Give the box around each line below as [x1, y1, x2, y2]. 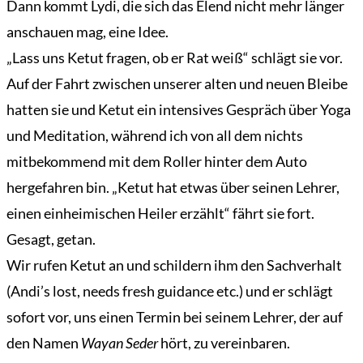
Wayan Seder [81, 334, 158, 352]
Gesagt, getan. [6, 230, 96, 249]
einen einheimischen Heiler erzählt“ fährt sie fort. [6, 204, 314, 223]
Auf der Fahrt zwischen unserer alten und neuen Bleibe [6, 75, 348, 93]
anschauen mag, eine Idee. [6, 23, 169, 41]
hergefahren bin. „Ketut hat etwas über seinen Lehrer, [6, 178, 340, 197]
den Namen [6, 334, 81, 352]
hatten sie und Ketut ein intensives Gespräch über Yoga [6, 100, 351, 119]
